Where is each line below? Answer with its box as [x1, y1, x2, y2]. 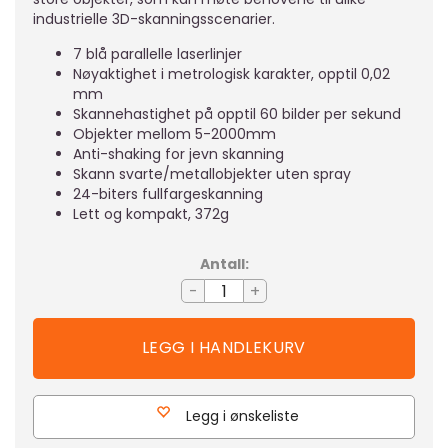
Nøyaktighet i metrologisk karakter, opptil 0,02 [73, 64, 390, 84]
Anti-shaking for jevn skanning [73, 144, 284, 164]
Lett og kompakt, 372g [73, 204, 229, 224]
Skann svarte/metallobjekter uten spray [73, 164, 351, 184]
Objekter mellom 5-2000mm [73, 124, 276, 144]
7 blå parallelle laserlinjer [73, 44, 242, 64]
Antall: [199, 254, 249, 274]
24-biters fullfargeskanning [73, 184, 263, 204]
